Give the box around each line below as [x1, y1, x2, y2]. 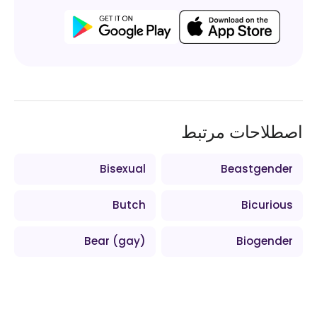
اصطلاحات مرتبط [181, 122, 303, 144]
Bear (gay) [83, 234, 146, 249]
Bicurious [241, 197, 293, 213]
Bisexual [99, 161, 146, 176]
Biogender [236, 234, 293, 249]
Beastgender [220, 161, 293, 176]
